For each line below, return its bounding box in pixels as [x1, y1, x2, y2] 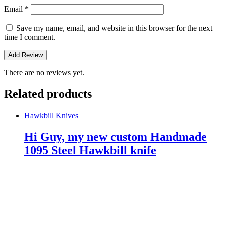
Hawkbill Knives [24, 110, 78, 120]
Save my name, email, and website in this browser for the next [16, 24, 212, 33]
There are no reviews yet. [4, 68, 84, 77]
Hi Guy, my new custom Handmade [24, 130, 207, 143]
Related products [4, 87, 92, 101]
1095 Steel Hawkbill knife [24, 143, 156, 157]
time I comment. [4, 33, 55, 42]
